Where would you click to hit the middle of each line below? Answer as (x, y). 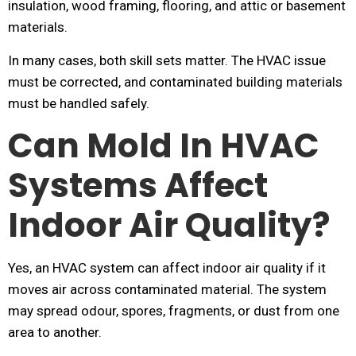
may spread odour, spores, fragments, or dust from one (174, 311)
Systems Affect (138, 186)
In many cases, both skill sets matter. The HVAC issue (167, 60)
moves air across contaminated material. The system (167, 289)
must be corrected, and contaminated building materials (175, 82)
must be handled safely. (79, 103)
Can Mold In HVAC (164, 146)
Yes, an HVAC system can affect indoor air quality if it (167, 268)
